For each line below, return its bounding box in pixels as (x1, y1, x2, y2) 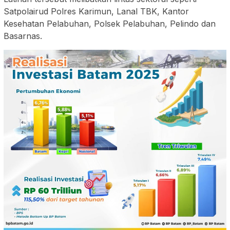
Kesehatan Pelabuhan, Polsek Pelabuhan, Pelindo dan (4, 18, 216, 29)
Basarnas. (4, 31, 42, 42)
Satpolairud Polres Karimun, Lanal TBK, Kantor (4, 6, 189, 17)
